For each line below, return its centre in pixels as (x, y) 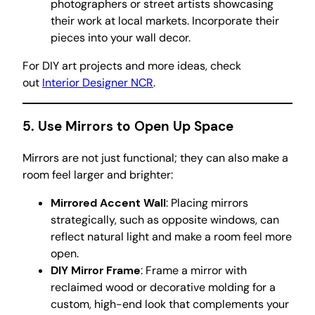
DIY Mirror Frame (96, 270)
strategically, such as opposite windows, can (165, 220)
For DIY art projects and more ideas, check (132, 65)
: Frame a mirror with (194, 270)
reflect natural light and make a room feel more (171, 237)
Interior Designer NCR (98, 82)
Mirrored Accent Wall (108, 203)
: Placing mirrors (207, 203)
